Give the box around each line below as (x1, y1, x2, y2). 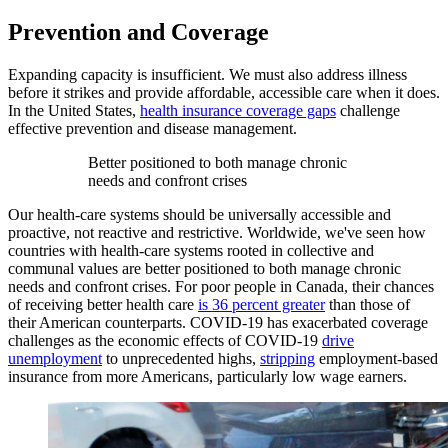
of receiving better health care (8, 296, 198, 313)
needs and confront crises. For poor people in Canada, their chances (8, 278, 434, 295)
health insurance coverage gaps (140, 102, 336, 119)
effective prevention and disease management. (8, 120, 297, 137)
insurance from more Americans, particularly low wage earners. (8, 368, 411, 385)
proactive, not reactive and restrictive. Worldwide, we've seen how (8, 224, 426, 241)
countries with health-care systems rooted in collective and (8, 242, 374, 259)
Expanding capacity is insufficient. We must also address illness (8, 66, 407, 83)
